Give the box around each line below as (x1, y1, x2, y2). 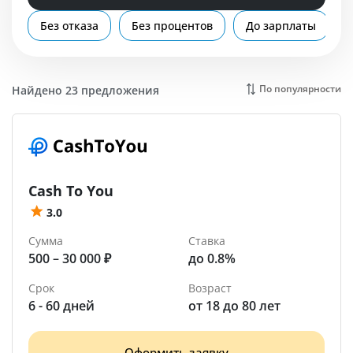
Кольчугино (35, 39, 95, 54)
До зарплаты (246, 18, 316, 33)
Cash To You (28, 181, 113, 200)
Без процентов (132, 18, 213, 33)
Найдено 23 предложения (12, 83, 159, 98)
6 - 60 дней (28, 297, 95, 314)
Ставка (188, 233, 225, 248)
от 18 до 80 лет (188, 297, 281, 314)
